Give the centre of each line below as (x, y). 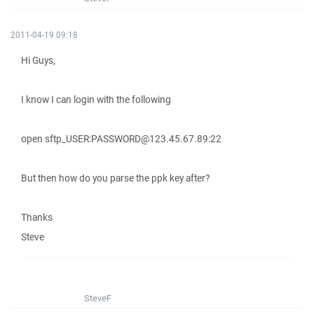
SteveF (98, 298)
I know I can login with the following (96, 100)
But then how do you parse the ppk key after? (115, 178)
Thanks (37, 217)
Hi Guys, (38, 60)
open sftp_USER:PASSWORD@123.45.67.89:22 (121, 139)
